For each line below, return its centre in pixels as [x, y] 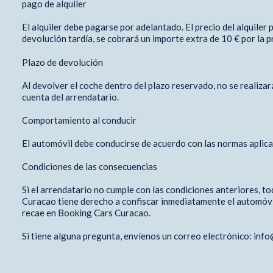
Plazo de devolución [63, 62]
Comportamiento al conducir [80, 120]
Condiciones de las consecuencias [89, 166]
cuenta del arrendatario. [71, 97]
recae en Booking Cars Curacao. [87, 212]
